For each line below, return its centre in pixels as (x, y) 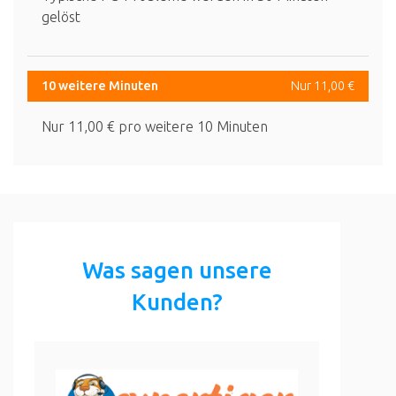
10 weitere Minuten (100, 86)
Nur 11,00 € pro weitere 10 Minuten (155, 127)
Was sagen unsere (177, 270)
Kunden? (177, 302)
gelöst (61, 17)
